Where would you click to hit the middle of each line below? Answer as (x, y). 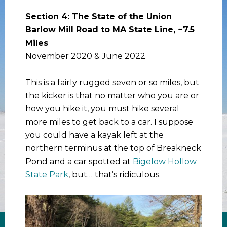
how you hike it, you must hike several (102, 108)
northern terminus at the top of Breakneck (113, 148)
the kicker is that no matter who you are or (112, 95)
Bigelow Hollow (164, 161)
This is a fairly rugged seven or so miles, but (112, 82)
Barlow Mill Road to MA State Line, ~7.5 (110, 29)
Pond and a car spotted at (79, 161)
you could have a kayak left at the (94, 135)
